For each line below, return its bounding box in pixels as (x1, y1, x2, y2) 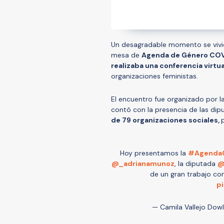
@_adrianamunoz (111, 158, 174, 168)
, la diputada (174, 158, 217, 168)
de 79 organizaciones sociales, (111, 115, 221, 124)
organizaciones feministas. (111, 71, 198, 80)
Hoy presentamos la (119, 148, 188, 157)
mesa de (111, 50, 141, 59)
